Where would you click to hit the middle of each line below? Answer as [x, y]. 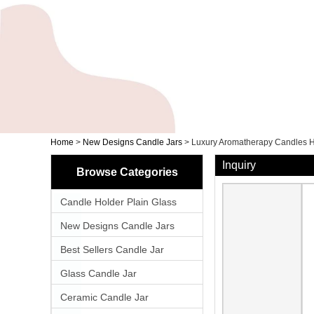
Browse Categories [127, 172]
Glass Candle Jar [98, 274]
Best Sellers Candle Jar [112, 250]
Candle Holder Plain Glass [118, 202]
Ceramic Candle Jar [104, 298]
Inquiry [239, 165]
